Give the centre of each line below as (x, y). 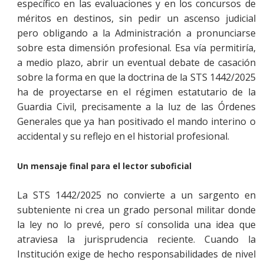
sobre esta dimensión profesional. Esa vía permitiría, (136, 47)
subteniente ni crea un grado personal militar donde (136, 209)
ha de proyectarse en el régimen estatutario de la (136, 92)
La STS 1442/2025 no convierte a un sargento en (136, 195)
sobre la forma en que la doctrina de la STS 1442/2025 (136, 77)
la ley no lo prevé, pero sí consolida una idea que (136, 224)
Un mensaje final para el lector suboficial (104, 166)
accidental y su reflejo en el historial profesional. (123, 136)
